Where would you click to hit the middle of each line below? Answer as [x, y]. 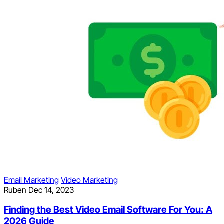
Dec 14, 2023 [51, 190]
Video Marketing [89, 180]
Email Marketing [31, 180]
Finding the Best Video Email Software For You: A [108, 210]
